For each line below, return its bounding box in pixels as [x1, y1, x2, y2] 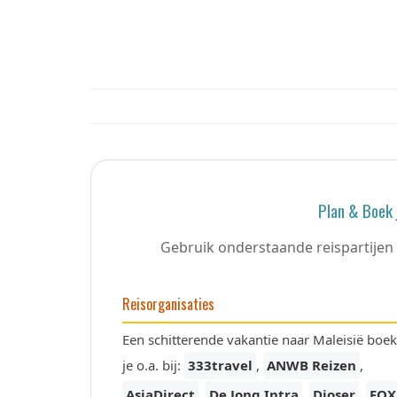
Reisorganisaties [122, 293, 214, 315]
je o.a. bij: [122, 356, 184, 374]
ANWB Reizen [267, 356, 356, 374]
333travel [188, 356, 253, 374]
